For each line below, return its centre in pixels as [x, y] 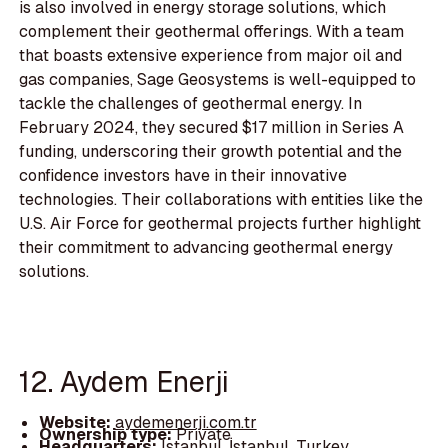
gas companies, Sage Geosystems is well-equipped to [218, 80]
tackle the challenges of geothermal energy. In [191, 104]
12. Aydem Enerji [124, 381]
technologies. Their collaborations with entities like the [221, 200]
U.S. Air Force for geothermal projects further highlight [220, 224]
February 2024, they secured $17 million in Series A [212, 128]
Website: [76, 423]
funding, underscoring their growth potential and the [211, 152]
